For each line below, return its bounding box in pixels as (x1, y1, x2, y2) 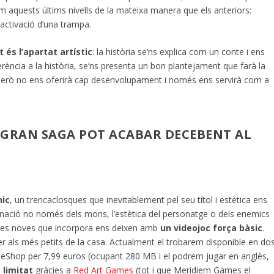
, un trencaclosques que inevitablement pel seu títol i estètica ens (10, 193, 268, 206)
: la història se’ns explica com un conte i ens (92, 46, 265, 58)
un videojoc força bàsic (160, 221, 263, 234)
